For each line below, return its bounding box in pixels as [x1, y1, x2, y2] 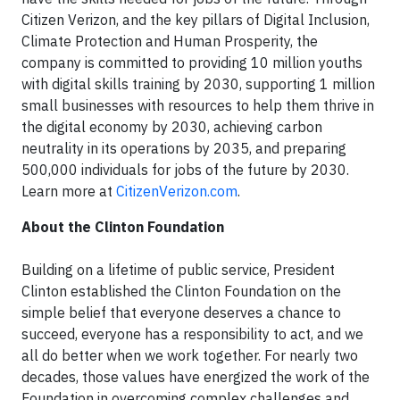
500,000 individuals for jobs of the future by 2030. [21, 160, 349, 179]
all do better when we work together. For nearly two [21, 346, 358, 364]
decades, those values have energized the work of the [21, 367, 370, 386]
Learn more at [21, 181, 116, 200]
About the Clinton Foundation [21, 217, 224, 236]
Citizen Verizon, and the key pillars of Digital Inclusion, [21, 10, 370, 29]
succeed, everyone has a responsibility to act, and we [21, 324, 363, 343]
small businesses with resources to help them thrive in [21, 96, 374, 114]
